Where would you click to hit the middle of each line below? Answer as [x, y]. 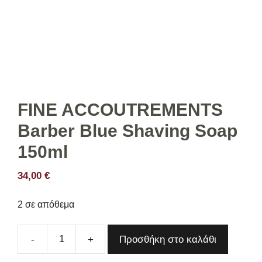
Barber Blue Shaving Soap [127, 130]
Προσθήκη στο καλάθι [168, 239]
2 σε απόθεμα [46, 204]
